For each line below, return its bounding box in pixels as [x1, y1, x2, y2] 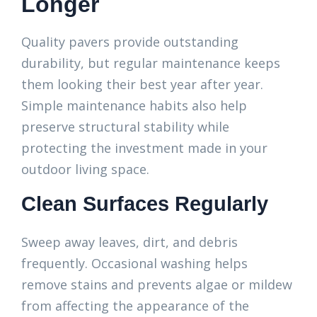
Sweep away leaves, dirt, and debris [21, 234, 238, 250]
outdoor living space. [21, 161, 149, 178]
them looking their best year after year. [21, 76, 263, 93]
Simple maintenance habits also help [21, 97, 247, 114]
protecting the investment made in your [21, 139, 267, 156]
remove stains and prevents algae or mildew [21, 276, 292, 293]
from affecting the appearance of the [21, 297, 249, 314]
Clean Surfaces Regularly [21, 192, 268, 215]
